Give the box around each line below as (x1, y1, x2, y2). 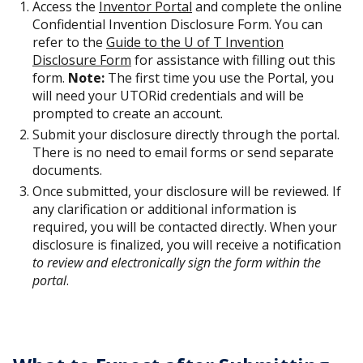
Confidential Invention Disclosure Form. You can (32, 15, 322, 33)
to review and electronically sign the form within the (32, 254, 321, 271)
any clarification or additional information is (32, 200, 297, 218)
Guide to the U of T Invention (106, 33, 284, 51)
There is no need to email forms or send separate (32, 143, 334, 161)
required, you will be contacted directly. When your (32, 218, 337, 236)
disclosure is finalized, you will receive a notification (32, 236, 341, 254)
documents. (32, 161, 102, 179)
